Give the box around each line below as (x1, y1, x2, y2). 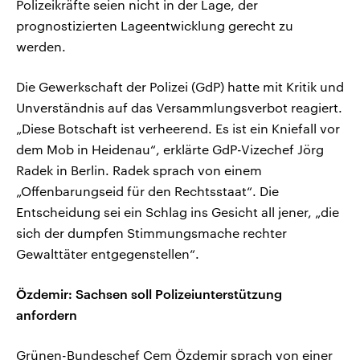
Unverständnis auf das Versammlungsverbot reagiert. (16, 100, 342, 116)
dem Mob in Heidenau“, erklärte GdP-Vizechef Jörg (16, 141, 324, 157)
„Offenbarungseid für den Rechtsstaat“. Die (16, 183, 279, 199)
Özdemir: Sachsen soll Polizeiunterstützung (16, 286, 282, 302)
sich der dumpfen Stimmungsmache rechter (16, 225, 287, 241)
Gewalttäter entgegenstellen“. (16, 246, 199, 262)
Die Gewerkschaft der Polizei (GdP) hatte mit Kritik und (16, 79, 344, 95)
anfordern (16, 307, 77, 323)
